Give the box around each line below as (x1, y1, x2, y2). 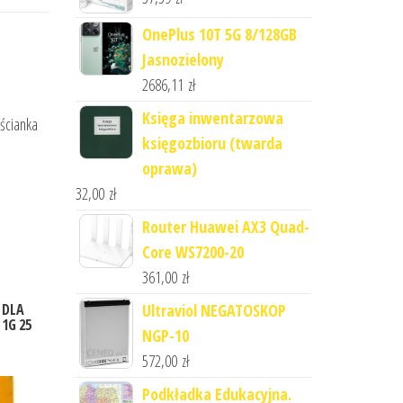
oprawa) (141, 157, 197, 179)
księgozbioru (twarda (141, 132, 282, 154)
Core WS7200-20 (141, 241, 244, 263)
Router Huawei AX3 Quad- (141, 216, 309, 237)
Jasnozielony (141, 49, 224, 70)
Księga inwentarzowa (141, 107, 283, 129)
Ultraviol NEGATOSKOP (141, 300, 286, 321)
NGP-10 (141, 325, 189, 346)
